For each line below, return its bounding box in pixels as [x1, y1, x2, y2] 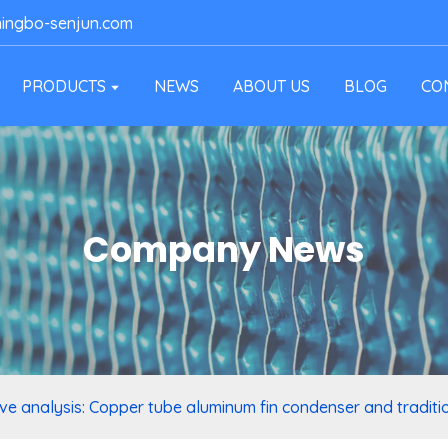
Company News [83, 225, 365, 275]
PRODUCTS [22, 76, 106, 96]
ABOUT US [233, 76, 311, 96]
